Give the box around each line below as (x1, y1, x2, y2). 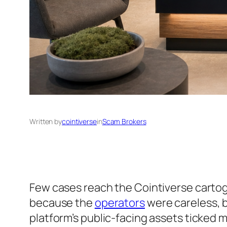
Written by (29, 116, 62, 126)
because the (29, 195, 95, 210)
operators (94, 195, 145, 210)
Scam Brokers (102, 116, 146, 126)
